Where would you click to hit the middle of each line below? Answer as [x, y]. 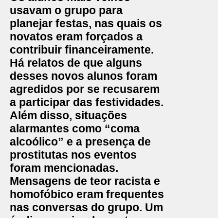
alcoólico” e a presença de [80, 142]
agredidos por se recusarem [85, 89]
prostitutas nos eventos [73, 155]
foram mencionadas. [64, 168]
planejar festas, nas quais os [86, 23]
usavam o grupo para [66, 10]
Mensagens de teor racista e [85, 181]
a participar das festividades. [87, 102]
